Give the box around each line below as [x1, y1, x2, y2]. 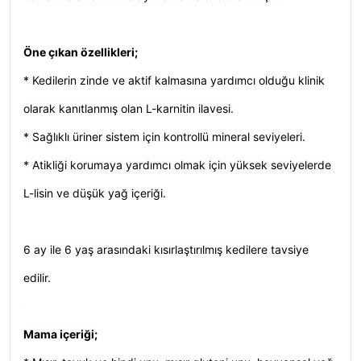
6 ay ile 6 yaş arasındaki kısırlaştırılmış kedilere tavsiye [23, 243, 309, 256]
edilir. [23, 271, 51, 284]
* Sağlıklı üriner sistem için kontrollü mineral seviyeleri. [23, 130, 305, 143]
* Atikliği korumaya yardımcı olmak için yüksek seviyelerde [23, 158, 331, 172]
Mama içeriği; [23, 327, 98, 341]
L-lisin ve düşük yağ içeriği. [23, 186, 166, 200]
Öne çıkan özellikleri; [23, 45, 138, 59]
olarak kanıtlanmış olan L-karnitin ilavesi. [23, 102, 234, 115]
